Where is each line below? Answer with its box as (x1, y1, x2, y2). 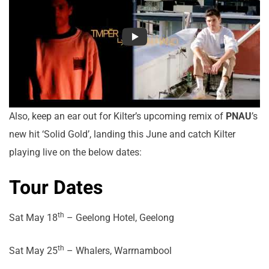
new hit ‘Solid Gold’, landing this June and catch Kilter (9, 128, 235, 140)
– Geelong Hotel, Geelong (64, 211, 174, 223)
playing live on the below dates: (9, 146, 142, 158)
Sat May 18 (9, 211, 58, 223)
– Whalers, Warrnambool (64, 244, 172, 256)
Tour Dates (9, 173, 103, 202)
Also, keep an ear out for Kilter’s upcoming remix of (9, 110, 226, 122)
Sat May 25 (9, 244, 58, 256)
